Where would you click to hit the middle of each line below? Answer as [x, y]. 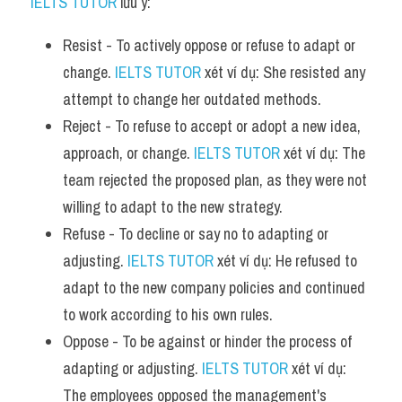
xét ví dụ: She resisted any [283, 72]
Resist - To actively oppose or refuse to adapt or [209, 45]
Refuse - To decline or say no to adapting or [196, 234]
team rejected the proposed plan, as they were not [215, 180]
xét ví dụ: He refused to [285, 261]
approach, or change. [128, 153]
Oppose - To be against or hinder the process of [207, 341]
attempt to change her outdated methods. [192, 99]
